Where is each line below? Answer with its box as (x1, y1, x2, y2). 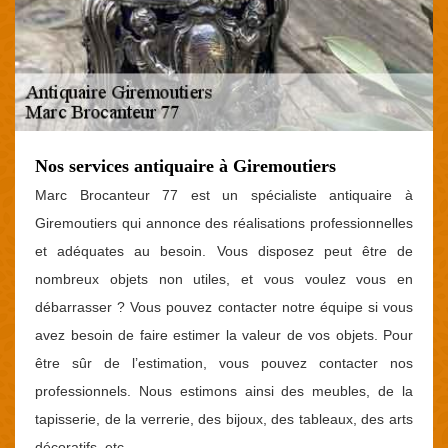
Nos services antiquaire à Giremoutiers (35, 155, 336, 176)
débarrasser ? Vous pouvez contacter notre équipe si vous (35, 298, 413, 315)
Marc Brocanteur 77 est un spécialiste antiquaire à (35, 186, 413, 203)
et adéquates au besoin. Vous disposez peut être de (35, 242, 413, 259)
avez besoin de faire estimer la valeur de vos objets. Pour (35, 326, 413, 343)
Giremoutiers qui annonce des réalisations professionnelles (35, 214, 413, 231)
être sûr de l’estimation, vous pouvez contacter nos (35, 354, 413, 371)
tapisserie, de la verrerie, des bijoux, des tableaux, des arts (35, 410, 413, 427)
